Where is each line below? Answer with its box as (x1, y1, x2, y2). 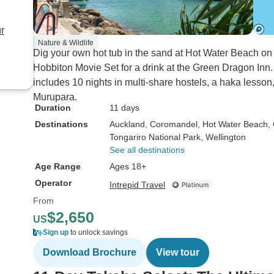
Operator (35, 178, 72, 188)
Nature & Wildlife (38, 39, 94, 47)
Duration (35, 103, 71, 113)
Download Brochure (43, 247, 136, 257)
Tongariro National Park (109, 132, 201, 142)
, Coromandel (145, 119, 198, 129)
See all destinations (109, 145, 185, 155)
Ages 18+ (109, 161, 146, 171)
